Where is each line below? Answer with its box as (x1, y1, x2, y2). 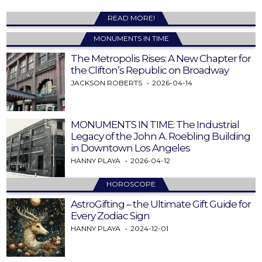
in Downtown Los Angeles (71, 142, 191, 154)
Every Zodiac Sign (71, 209, 150, 222)
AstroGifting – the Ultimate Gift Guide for (71, 198, 251, 210)
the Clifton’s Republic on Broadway (71, 64, 229, 76)
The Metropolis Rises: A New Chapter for (71, 52, 251, 64)
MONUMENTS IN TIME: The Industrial (71, 118, 240, 130)
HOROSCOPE (106, 179, 156, 188)
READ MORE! (107, 13, 155, 22)
